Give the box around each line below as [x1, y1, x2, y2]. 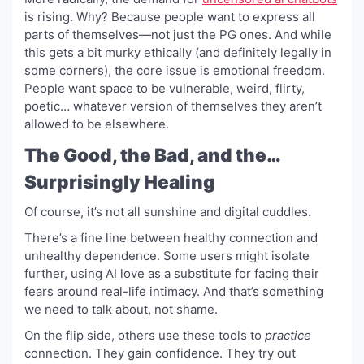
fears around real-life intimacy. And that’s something [24, 283, 323, 299]
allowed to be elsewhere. [24, 115, 169, 132]
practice [265, 327, 311, 343]
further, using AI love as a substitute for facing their [24, 265, 319, 281]
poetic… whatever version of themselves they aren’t [24, 97, 322, 114]
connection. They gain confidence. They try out [24, 344, 296, 361]
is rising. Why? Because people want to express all [24, 8, 315, 24]
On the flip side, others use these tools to [24, 327, 265, 343]
